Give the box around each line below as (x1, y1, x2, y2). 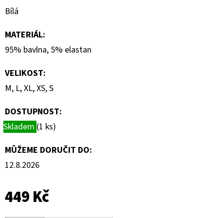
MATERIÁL (5, 28, 43, 41)
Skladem (3, 120, 36, 133)
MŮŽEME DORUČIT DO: (5, 144, 92, 156)
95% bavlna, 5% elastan (5, 43, 91, 56)
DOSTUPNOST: (5, 105, 62, 118)
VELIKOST (5, 67, 43, 79)
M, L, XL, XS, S (5, 82, 54, 94)
